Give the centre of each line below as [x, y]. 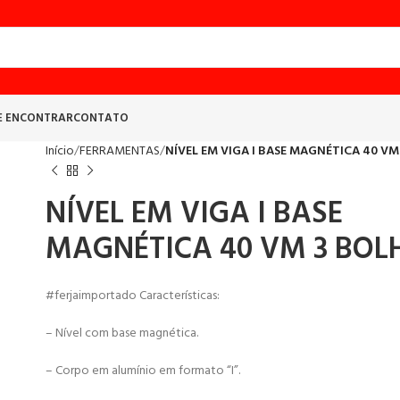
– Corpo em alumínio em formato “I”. [142, 371]
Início [59, 151]
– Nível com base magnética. [121, 333]
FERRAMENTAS [119, 151]
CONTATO [101, 118]
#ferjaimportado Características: [132, 296]
